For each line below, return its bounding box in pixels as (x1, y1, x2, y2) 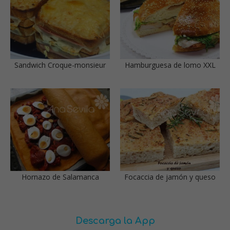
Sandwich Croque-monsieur (14, 60, 106, 70)
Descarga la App (75, 216, 155, 226)
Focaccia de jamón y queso (124, 172, 216, 182)
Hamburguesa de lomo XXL (124, 60, 216, 70)
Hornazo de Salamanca (21, 172, 99, 182)
